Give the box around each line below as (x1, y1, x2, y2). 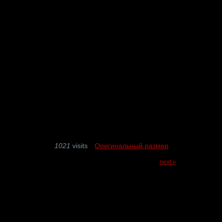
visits (70, 142, 90, 150)
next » (160, 159, 176, 166)
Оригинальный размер (95, 142, 168, 150)
